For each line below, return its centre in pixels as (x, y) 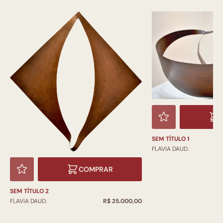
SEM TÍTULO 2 (29, 191)
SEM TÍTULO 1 (171, 139)
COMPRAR (96, 169)
